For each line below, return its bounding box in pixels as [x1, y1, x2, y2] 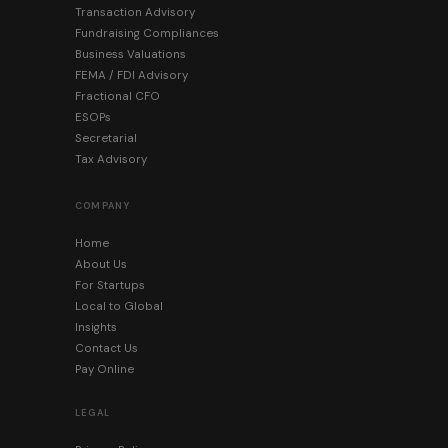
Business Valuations [74, 47, 186, 63]
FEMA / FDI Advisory [74, 68, 188, 84]
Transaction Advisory [74, 5, 195, 21]
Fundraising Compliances [74, 26, 219, 42]
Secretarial [74, 131, 137, 147]
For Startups [74, 278, 145, 294]
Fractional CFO [74, 89, 160, 105]
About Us [74, 257, 127, 273]
